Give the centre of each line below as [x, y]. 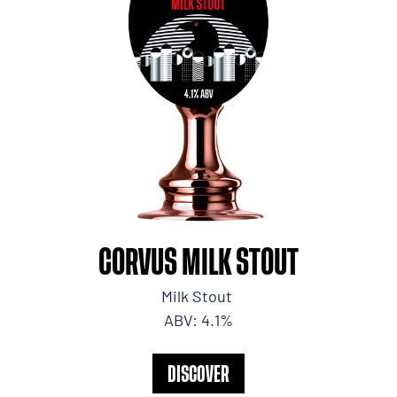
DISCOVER [198, 374]
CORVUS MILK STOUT [198, 261]
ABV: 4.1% [198, 320]
